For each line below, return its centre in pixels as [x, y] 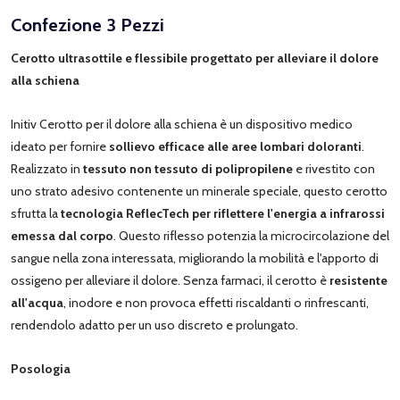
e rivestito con [335, 168]
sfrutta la [34, 213]
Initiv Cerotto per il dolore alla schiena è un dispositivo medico [182, 124]
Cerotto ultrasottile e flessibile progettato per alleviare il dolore [195, 58]
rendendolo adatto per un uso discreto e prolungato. [154, 325]
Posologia [41, 368]
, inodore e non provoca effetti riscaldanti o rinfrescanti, [216, 302]
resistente [358, 280]
